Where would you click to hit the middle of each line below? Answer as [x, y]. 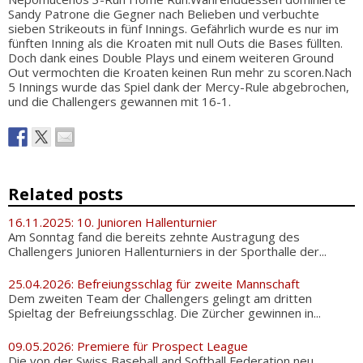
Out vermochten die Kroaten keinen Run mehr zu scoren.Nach [180, 72]
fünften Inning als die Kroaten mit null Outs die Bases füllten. [175, 43]
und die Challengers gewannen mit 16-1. [121, 101]
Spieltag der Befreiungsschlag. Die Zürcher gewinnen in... [164, 313]
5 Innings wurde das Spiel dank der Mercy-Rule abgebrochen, [179, 87]
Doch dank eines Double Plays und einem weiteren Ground [171, 58]
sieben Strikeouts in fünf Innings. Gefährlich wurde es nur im [173, 28]
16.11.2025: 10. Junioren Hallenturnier [113, 222]
